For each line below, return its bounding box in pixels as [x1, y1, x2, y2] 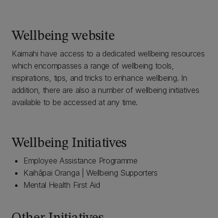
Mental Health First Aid [23, 180, 103, 190]
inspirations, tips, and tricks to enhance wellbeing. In [12, 73, 187, 83]
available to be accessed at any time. [12, 97, 138, 107]
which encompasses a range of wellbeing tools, [12, 61, 174, 71]
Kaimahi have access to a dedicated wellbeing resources [12, 49, 205, 58]
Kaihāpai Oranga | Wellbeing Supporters [23, 168, 158, 178]
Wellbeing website [12, 30, 115, 43]
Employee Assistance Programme [23, 156, 138, 165]
